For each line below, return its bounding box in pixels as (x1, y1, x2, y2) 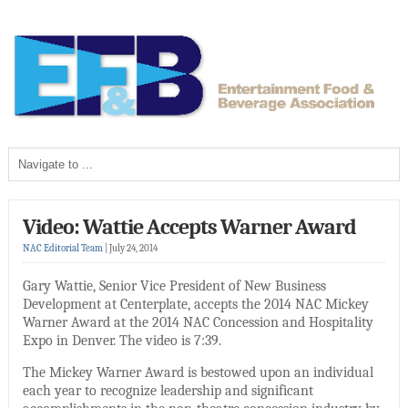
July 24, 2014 (108, 241, 158, 254)
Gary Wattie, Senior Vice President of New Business (22, 277, 326, 294)
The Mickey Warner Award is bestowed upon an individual (22, 363, 373, 381)
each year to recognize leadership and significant (22, 382, 313, 399)
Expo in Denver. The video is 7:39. (22, 331, 221, 349)
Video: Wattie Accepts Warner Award (22, 213, 356, 240)
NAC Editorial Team (22, 241, 103, 254)
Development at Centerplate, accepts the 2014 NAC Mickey (22, 295, 369, 312)
